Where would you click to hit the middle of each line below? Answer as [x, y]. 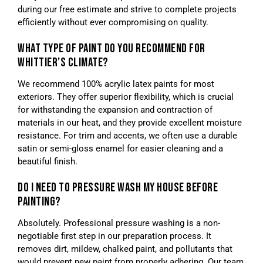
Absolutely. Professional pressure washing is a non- [119, 223]
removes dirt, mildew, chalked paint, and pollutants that [125, 249]
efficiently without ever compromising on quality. [113, 23]
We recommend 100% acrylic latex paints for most [116, 84]
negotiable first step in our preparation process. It [114, 236]
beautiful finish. [48, 162]
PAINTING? [39, 202]
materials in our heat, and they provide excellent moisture [130, 123]
